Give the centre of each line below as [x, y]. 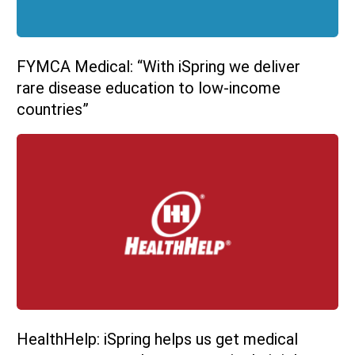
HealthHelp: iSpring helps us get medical [157, 339]
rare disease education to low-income [149, 88]
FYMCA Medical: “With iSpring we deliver [158, 66]
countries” [53, 109]
